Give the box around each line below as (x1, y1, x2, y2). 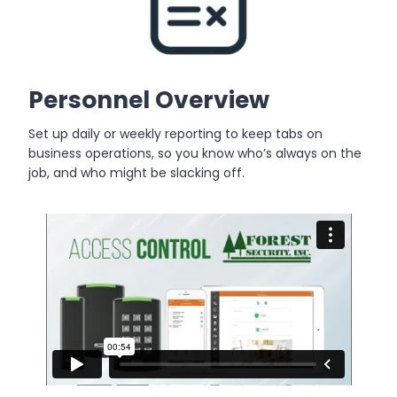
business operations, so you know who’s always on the (28, 144, 362, 162)
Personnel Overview (28, 82, 269, 116)
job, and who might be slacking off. (28, 163, 245, 182)
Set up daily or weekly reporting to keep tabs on (28, 124, 323, 143)
